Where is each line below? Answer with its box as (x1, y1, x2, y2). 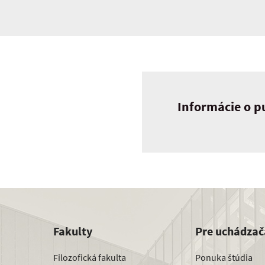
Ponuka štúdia (195, 251, 253, 263)
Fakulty (53, 224, 92, 239)
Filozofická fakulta (53, 251, 126, 263)
